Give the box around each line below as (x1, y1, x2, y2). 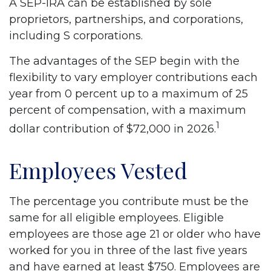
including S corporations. (9, 29, 143, 42)
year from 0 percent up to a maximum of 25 (9, 87, 248, 100)
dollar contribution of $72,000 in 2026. (9, 122, 216, 135)
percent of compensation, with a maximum (9, 103, 246, 117)
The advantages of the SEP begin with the (9, 54, 240, 68)
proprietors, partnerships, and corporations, (9, 13, 243, 26)
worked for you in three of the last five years (9, 244, 247, 257)
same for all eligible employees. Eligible (9, 211, 224, 224)
